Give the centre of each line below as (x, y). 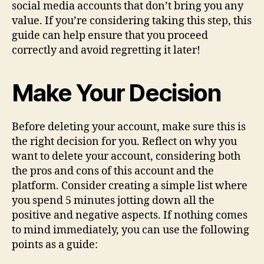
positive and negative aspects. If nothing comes (130, 215)
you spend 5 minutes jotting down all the (113, 200)
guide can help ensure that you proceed (110, 35)
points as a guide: (55, 245)
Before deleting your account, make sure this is (129, 127)
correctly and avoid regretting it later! (106, 50)
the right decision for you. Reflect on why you (124, 141)
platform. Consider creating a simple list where (130, 186)
